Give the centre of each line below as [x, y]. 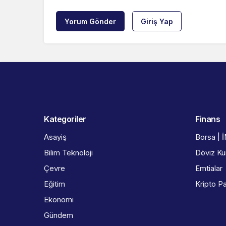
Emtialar [209, 168]
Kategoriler [65, 119]
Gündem [59, 215]
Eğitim [54, 184]
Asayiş [55, 137]
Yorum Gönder [90, 22]
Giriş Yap [157, 22]
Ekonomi [59, 200]
